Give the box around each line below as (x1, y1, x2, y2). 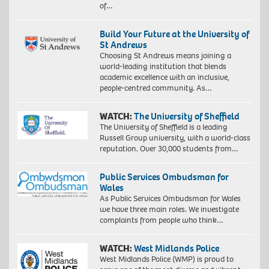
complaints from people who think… (99, 214, 223, 226)
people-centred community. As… (99, 82, 212, 94)
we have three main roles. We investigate (99, 203, 239, 215)
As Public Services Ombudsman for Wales (99, 192, 241, 204)
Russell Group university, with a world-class (99, 131, 250, 144)
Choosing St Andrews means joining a (99, 49, 231, 61)
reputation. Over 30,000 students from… (99, 142, 238, 154)
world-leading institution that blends (99, 60, 226, 72)
